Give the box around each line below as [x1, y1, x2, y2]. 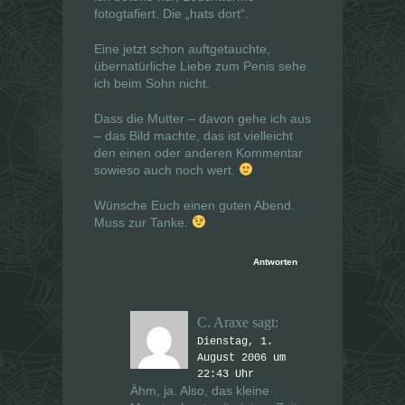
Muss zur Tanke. [94, 215, 192, 231]
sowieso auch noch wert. [94, 163, 239, 178]
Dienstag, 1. [197, 335, 273, 349]
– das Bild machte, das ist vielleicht [94, 128, 293, 144]
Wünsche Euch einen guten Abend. [94, 198, 295, 213]
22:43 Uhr [197, 368, 254, 381]
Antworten [253, 257, 297, 268]
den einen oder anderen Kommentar [94, 146, 303, 161]
